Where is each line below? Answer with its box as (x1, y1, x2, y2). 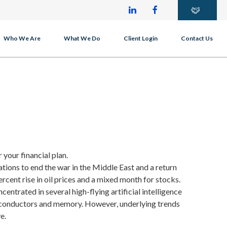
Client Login (124, 34, 158, 43)
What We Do (64, 34, 100, 43)
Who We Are (4, 34, 41, 43)
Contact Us (181, 34, 213, 43)
